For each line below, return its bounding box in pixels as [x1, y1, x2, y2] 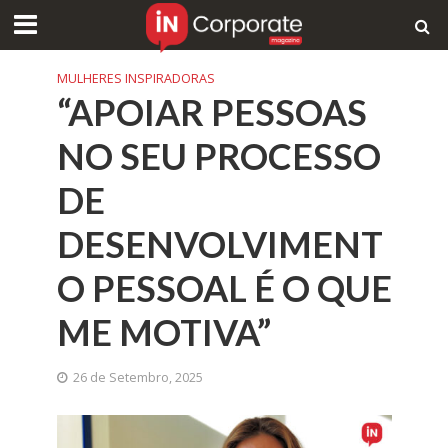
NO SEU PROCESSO [56, 135, 381, 178]
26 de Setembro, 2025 [72, 369, 203, 386]
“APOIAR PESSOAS [56, 91, 367, 134]
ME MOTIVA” [56, 311, 271, 354]
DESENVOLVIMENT [56, 223, 383, 266]
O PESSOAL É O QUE [56, 267, 392, 310]
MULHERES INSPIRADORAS [56, 70, 215, 87]
